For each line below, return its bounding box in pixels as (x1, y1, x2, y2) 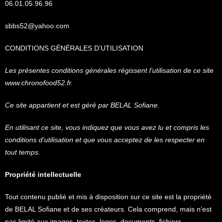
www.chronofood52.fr (5, 79, 71, 87)
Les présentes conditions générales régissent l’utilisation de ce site (5, 66, 214, 74)
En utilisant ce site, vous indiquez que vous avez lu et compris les (5, 123, 209, 131)
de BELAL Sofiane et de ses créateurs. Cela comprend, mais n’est (5, 205, 212, 213)
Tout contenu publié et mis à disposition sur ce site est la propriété (5, 193, 212, 201)
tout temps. (5, 148, 40, 156)
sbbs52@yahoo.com (5, 22, 69, 30)
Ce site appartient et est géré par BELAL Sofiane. (5, 101, 160, 109)
